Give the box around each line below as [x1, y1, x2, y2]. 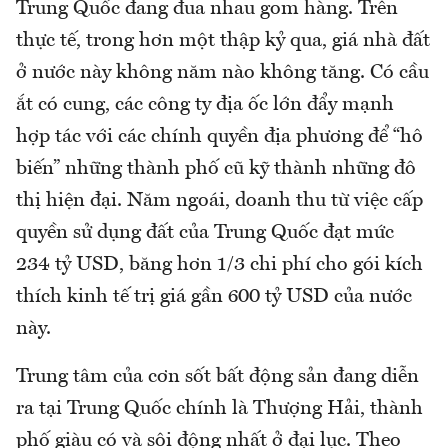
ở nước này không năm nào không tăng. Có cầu [16, 63, 429, 84]
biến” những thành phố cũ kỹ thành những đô [16, 159, 416, 180]
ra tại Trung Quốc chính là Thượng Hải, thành [16, 399, 423, 420]
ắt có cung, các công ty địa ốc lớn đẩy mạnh [16, 95, 394, 116]
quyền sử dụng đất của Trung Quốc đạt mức [16, 223, 394, 244]
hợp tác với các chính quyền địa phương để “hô [16, 127, 423, 148]
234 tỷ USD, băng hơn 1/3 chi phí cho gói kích [16, 255, 423, 276]
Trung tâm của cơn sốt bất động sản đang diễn [16, 367, 419, 388]
